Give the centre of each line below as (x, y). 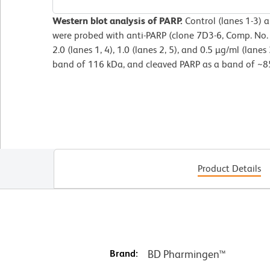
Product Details (229, 168)
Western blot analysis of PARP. (118, 20)
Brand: (124, 253)
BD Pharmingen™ (187, 254)
